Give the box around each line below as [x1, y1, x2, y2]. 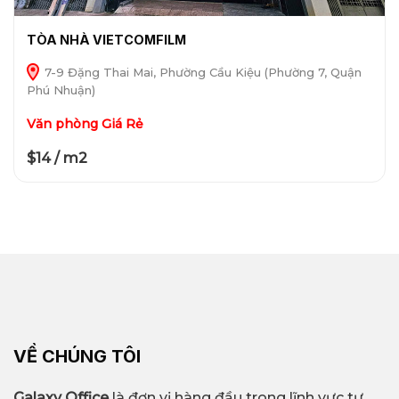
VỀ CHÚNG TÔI [13, 345, 141, 367]
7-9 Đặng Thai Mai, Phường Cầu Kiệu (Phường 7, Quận [40, 65, 362, 80]
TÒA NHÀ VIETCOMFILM [26, 32, 186, 48]
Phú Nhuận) [26, 83, 95, 98]
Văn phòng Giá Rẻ [26, 116, 143, 133]
